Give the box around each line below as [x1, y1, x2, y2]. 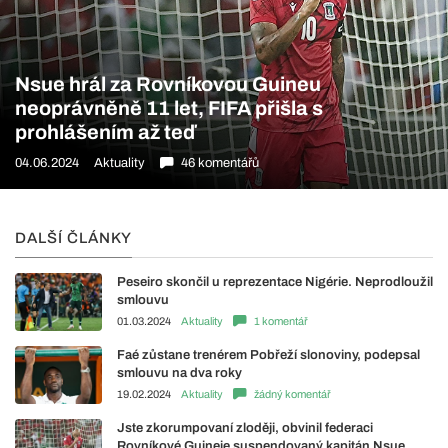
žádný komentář [254, 387, 331, 400]
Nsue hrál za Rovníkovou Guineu [15, 72, 321, 95]
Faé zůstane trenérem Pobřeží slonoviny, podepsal [117, 347, 420, 362]
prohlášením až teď [15, 120, 195, 143]
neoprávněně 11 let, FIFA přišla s [15, 96, 323, 119]
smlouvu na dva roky [117, 365, 242, 380]
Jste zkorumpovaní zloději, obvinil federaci [117, 420, 373, 435]
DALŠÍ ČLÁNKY [15, 229, 132, 246]
